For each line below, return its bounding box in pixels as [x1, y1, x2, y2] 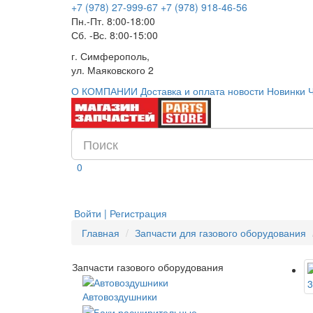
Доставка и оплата [140, 84, 225, 98]
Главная [82, 226, 119, 240]
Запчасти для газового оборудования [135, 226, 306, 240]
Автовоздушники [82, 289, 157, 304]
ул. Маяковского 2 [71, 63, 154, 77]
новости [228, 84, 264, 98]
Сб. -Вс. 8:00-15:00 [71, 28, 158, 42]
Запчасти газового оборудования [72, 260, 224, 274]
